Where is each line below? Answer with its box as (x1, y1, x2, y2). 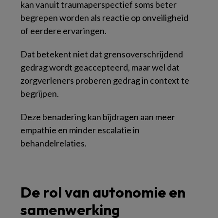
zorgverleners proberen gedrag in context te (20, 75, 189, 86)
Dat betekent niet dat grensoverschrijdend (20, 49, 183, 59)
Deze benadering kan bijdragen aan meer (20, 111, 175, 122)
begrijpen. (20, 88, 59, 99)
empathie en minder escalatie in (20, 125, 140, 135)
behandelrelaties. (20, 138, 87, 148)
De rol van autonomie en (20, 183, 185, 201)
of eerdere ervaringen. (20, 25, 107, 36)
